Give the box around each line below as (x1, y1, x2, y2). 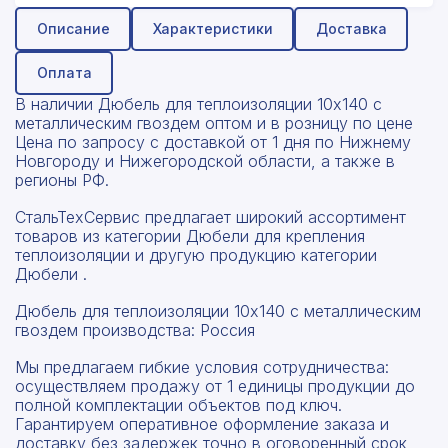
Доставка (315, 20, 387, 38)
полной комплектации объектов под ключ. (15, 394, 342, 415)
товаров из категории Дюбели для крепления (15, 225, 365, 246)
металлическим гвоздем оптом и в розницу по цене (15, 112, 413, 133)
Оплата (36, 64, 92, 82)
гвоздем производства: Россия (15, 319, 255, 340)
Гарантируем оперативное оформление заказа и (15, 413, 389, 434)
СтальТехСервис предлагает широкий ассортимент (15, 206, 406, 227)
